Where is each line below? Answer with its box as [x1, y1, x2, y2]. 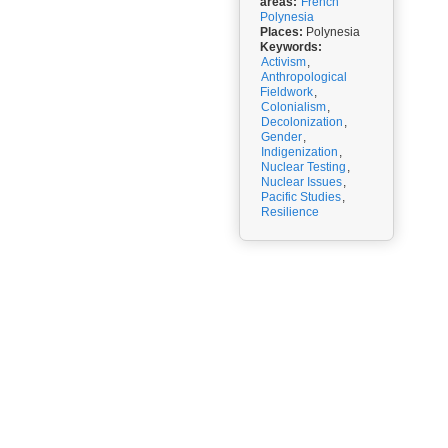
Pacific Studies [261, 190, 341, 204]
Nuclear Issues [261, 175, 342, 189]
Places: [260, 25, 303, 39]
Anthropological [261, 70, 347, 84]
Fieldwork [260, 85, 313, 99]
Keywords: [260, 40, 322, 54]
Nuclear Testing [261, 160, 346, 174]
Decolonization [261, 115, 343, 129]
